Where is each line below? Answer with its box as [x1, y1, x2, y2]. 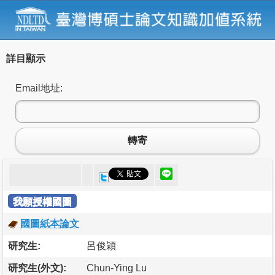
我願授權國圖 [13, 196, 72, 207]
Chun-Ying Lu [87, 262, 147, 273]
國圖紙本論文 [20, 218, 79, 229]
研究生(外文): [8, 262, 66, 273]
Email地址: [15, 82, 63, 93]
